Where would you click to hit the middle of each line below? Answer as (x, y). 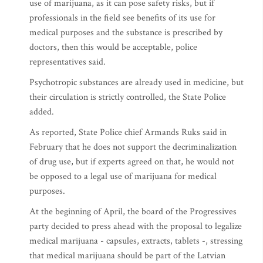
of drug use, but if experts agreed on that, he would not (132, 162)
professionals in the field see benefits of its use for (122, 18)
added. (42, 112)
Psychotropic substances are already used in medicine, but (136, 82)
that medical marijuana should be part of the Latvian (127, 256)
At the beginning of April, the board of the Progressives (133, 212)
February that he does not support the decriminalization (133, 147)
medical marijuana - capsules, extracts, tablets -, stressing (136, 241)
